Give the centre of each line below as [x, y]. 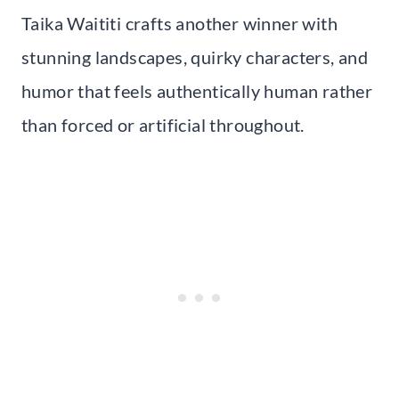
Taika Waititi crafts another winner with [179, 24]
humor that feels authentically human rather [197, 91]
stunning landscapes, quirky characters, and [195, 57]
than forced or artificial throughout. [163, 125]
